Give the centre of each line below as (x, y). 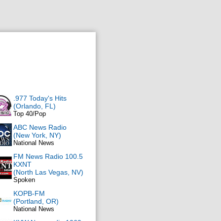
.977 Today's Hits (40, 98)
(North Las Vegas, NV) (48, 172)
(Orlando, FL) (35, 106)
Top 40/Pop (30, 114)
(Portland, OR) (36, 201)
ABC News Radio (40, 127)
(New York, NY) (37, 135)
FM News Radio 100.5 (48, 156)
